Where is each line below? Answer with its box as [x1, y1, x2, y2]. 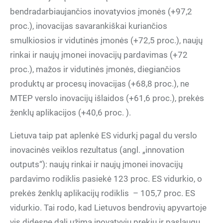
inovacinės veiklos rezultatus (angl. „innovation [10, 145, 184, 155]
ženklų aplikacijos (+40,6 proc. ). [10, 108, 131, 117]
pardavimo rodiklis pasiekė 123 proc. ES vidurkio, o [10, 174, 202, 184]
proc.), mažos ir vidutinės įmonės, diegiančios [10, 64, 181, 74]
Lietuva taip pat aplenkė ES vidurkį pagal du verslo [10, 130, 197, 140]
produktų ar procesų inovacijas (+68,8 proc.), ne [10, 79, 189, 89]
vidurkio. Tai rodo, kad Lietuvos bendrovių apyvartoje [10, 203, 207, 213]
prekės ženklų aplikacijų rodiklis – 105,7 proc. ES [10, 188, 195, 198]
